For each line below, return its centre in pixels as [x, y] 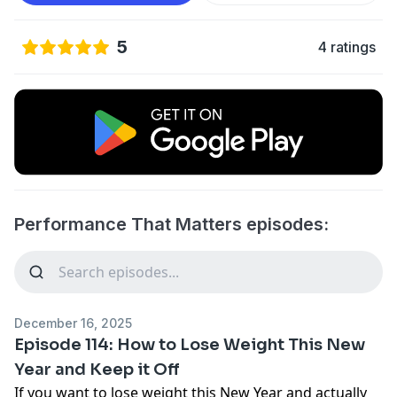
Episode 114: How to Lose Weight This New [190, 344]
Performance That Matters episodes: [171, 224]
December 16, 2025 [73, 323]
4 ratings [347, 47]
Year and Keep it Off [97, 369]
